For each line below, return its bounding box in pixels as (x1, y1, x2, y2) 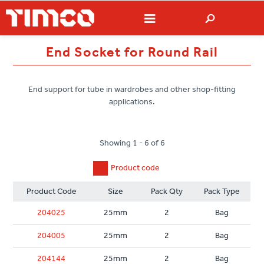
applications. (109, 97, 155, 107)
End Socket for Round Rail (46, 45, 218, 61)
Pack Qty (151, 186, 183, 197)
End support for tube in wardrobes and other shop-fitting (28, 84, 236, 95)
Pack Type (203, 186, 240, 197)
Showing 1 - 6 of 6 (99, 138, 165, 148)
